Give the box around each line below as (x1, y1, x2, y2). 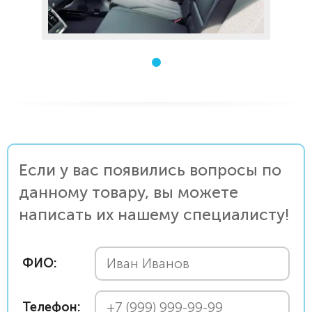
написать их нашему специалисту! (19, 205, 289, 225)
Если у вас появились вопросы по (19, 160, 281, 180)
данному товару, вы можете (19, 182, 238, 203)
